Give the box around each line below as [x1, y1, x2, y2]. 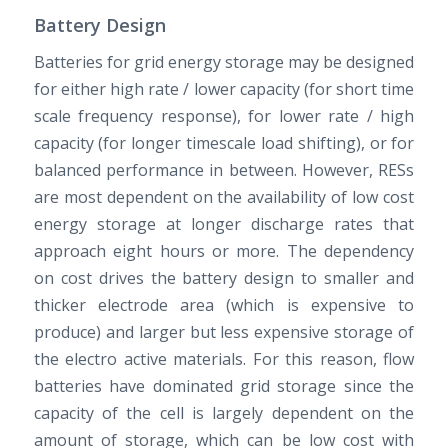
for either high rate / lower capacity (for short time [33, 77, 415, 100]
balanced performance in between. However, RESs [33, 158, 415, 181]
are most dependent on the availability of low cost [33, 185, 415, 208]
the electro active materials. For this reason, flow [33, 347, 415, 370]
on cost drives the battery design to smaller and [33, 266, 415, 289]
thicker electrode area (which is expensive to [33, 293, 415, 316]
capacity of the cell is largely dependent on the [33, 401, 415, 424]
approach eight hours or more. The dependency [33, 239, 415, 262]
